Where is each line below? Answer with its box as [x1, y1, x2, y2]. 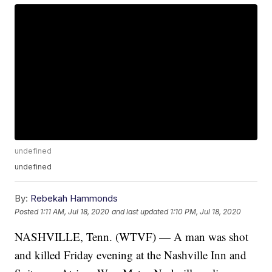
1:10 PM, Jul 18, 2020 [170, 206, 242, 216]
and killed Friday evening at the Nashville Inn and [15, 247, 247, 263]
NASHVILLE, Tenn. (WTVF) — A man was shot [15, 229, 249, 245]
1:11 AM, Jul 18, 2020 [40, 206, 110, 216]
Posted [15, 206, 41, 216]
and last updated [112, 206, 169, 216]
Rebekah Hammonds [30, 192, 118, 205]
